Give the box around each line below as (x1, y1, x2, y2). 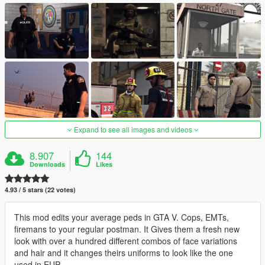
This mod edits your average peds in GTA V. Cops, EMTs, (14, 211, 229, 223)
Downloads (30, 159, 66, 169)
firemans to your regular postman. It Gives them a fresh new (14, 222, 240, 235)
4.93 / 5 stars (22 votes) (5, 185, 76, 194)
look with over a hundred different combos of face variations (14, 234, 237, 247)
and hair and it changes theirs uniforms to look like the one (14, 246, 233, 258)
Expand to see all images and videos (72, 124, 194, 134)
